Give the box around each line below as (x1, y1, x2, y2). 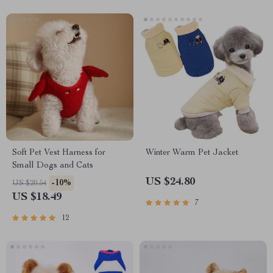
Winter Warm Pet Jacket (146, 149, 238, 157)
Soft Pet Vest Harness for (12, 149, 105, 157)
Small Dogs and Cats (12, 161, 93, 170)
